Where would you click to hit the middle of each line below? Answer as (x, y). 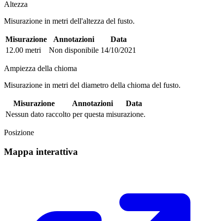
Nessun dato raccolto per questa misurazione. (75, 114)
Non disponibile (74, 50)
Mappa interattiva (41, 151)
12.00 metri (23, 50)
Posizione (19, 133)
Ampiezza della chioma (40, 69)
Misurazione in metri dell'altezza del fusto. (69, 21)
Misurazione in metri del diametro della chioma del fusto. (92, 85)
